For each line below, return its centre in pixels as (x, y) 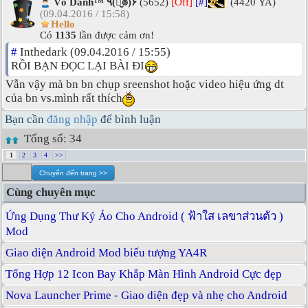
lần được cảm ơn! (115, 35)
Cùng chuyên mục (51, 192)
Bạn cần (26, 120)
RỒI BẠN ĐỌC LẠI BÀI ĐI (78, 66)
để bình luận (129, 120)
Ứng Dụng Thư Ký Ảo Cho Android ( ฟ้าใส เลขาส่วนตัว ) (144, 217)
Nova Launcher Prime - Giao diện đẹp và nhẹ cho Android (146, 296)
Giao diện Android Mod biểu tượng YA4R (106, 253)
